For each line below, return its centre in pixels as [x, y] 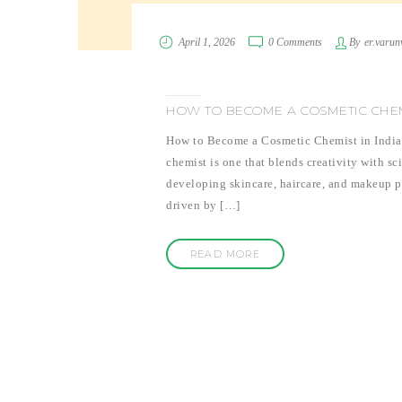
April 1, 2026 [207, 43]
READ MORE [225, 254]
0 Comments [295, 43]
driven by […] [203, 205]
